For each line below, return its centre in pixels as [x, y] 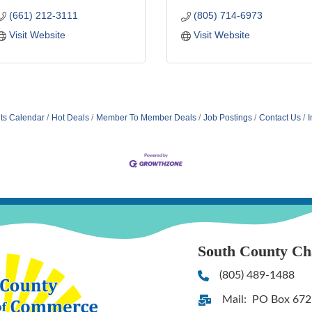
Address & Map [235, 301]
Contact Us [280, 118]
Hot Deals [70, 118]
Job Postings [227, 118]
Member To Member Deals [146, 118]
